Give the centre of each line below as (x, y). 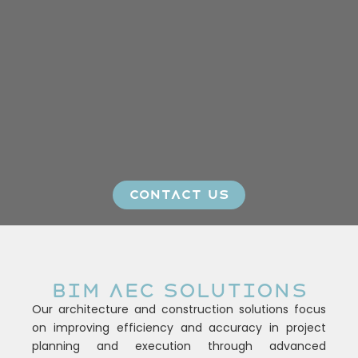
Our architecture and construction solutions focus (179, 310)
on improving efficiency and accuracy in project (179, 328)
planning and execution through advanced (179, 346)
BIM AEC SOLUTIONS (179, 291)
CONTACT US (179, 195)
